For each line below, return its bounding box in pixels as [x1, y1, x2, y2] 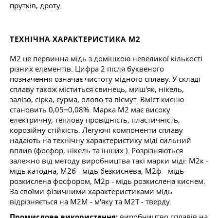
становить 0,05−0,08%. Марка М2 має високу [10, 105, 170, 115]
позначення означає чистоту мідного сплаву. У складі [10, 74, 200, 84]
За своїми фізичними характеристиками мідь [10, 186, 172, 197]
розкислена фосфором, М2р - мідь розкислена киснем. [10, 176, 205, 186]
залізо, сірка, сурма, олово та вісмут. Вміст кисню [10, 94, 184, 105]
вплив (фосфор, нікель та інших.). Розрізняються [10, 145, 183, 156]
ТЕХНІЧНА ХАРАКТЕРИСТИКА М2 [10, 34, 141, 45]
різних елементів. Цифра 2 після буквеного [10, 64, 164, 74]
